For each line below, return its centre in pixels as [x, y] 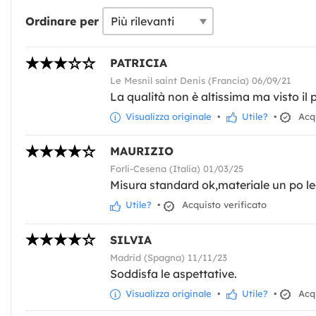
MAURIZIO [142, 151]
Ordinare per [62, 22]
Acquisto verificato [221, 205]
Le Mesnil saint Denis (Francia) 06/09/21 [201, 81]
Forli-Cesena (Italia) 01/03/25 [177, 169]
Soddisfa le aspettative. [174, 273]
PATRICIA [139, 63]
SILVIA [131, 239]
